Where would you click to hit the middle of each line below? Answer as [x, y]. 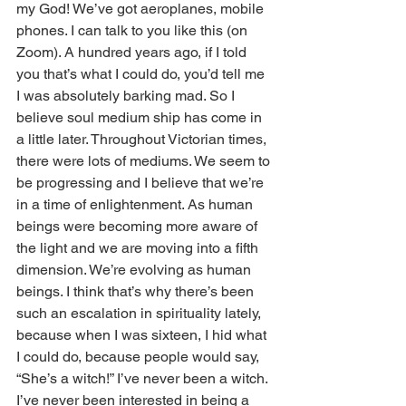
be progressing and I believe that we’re [142, 183]
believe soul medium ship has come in [141, 118]
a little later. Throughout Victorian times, [143, 140]
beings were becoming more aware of [139, 227]
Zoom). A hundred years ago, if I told [133, 53]
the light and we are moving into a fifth [139, 248]
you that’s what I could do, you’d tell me [142, 74]
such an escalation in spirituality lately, [140, 314]
